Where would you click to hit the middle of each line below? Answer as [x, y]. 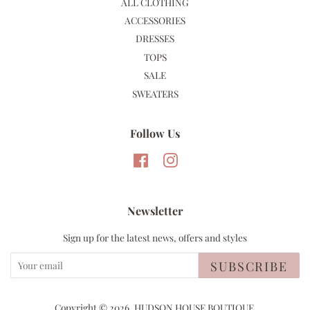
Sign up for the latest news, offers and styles [155, 237]
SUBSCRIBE [249, 266]
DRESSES [155, 38]
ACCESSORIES [155, 20]
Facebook [168, 159]
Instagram [199, 159]
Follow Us [155, 133]
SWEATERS [155, 93]
